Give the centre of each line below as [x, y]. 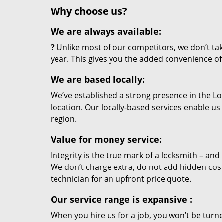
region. [64, 119]
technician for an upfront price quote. [121, 179]
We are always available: [106, 31]
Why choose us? [89, 11]
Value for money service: [106, 139]
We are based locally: [98, 79]
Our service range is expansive [119, 199]
